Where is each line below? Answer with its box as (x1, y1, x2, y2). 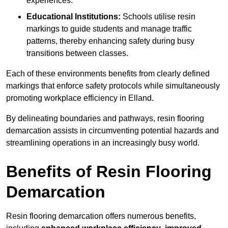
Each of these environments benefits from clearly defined (6, 69, 210, 78)
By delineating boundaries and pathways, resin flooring (6, 114, 204, 123)
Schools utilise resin (121, 12, 195, 21)
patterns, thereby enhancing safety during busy (26, 37, 194, 46)
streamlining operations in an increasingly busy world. (6, 138, 199, 148)
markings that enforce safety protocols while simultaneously (6, 81, 220, 91)
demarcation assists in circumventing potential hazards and (6, 126, 219, 135)
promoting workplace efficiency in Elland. (6, 94, 154, 103)
